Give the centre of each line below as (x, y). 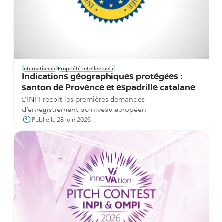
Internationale (39, 68)
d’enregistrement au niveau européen (84, 109)
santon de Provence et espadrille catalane (108, 88)
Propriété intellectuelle (86, 68)
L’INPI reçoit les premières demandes (83, 99)
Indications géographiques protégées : (102, 77)
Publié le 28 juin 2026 (61, 119)
